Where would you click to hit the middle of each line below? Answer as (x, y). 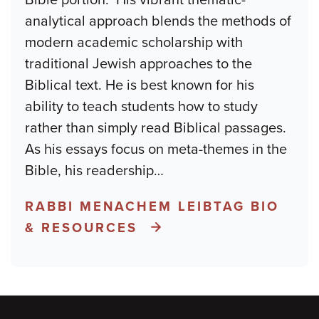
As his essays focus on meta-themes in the (156, 149)
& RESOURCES (81, 228)
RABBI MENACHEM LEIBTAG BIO (152, 206)
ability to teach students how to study (141, 106)
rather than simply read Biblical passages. (156, 128)
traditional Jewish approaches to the (138, 64)
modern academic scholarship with (134, 42)
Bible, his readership (89, 171)
